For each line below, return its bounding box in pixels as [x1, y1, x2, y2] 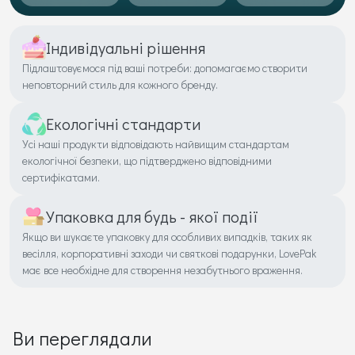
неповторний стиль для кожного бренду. [22, 77, 218, 93]
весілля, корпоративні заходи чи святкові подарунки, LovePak [22, 246, 316, 261]
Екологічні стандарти [46, 113, 200, 135]
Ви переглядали [13, 326, 152, 351]
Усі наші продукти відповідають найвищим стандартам [22, 136, 289, 152]
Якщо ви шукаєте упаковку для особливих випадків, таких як [22, 229, 312, 245]
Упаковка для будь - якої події [46, 206, 258, 227]
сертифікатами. [22, 170, 100, 185]
